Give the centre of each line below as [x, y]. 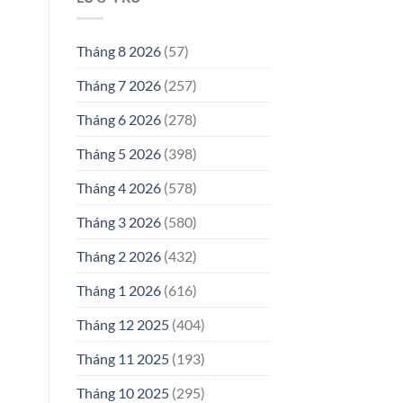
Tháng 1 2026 [118, 291]
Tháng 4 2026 [118, 188]
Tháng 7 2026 [118, 85]
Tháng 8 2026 [118, 51]
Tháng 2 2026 [118, 256]
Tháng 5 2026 [118, 154]
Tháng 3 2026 [118, 222]
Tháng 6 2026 [118, 120]
